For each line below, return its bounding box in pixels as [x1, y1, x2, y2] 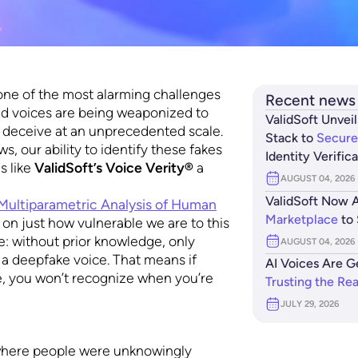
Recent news [265, 91, 356, 110]
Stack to [265, 130, 316, 146]
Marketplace [265, 211, 338, 227]
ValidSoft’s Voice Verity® [34, 159, 194, 177]
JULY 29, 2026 [280, 298, 339, 310]
